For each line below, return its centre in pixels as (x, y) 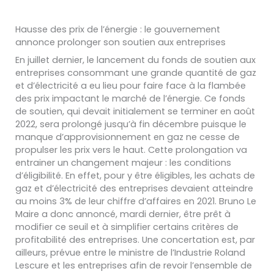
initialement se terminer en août (183, 111)
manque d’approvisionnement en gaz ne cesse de (128, 137)
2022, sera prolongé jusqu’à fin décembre (108, 124)
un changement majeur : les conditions (144, 162)
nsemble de (226, 265)
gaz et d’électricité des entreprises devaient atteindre (134, 188)
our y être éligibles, (152, 175)
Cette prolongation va (198, 150)
